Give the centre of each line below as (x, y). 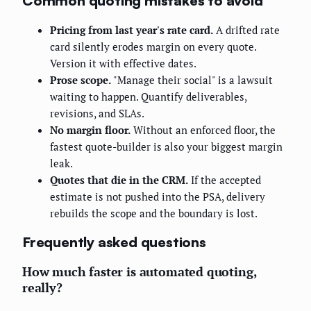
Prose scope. (81, 79)
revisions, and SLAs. (97, 113)
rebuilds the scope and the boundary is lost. (154, 213)
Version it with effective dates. (123, 63)
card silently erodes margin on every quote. (153, 46)
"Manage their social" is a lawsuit (192, 79)
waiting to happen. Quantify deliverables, (148, 96)
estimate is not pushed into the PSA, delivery (158, 196)
